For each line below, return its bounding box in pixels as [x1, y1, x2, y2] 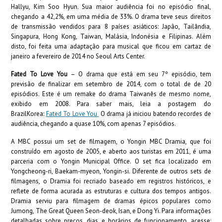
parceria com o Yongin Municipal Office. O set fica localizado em [11, 157, 211, 166]
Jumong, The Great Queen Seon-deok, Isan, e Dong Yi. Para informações [11, 207, 211, 215]
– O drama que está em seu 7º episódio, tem [70, 70, 211, 78]
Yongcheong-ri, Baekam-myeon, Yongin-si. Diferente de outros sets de [11, 167, 211, 175]
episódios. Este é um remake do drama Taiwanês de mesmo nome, [11, 90, 211, 98]
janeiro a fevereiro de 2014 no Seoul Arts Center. [11, 52, 146, 60]
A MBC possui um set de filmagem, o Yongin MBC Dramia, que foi [11, 137, 211, 146]
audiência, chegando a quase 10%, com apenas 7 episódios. [11, 119, 176, 128]
